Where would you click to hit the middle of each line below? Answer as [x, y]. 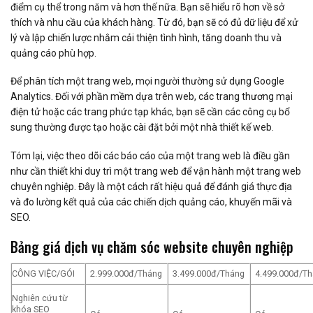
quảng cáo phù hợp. [53, 53]
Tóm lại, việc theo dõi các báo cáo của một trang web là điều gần [150, 155]
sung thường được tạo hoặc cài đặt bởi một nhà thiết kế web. [142, 128]
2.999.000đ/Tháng [126, 273]
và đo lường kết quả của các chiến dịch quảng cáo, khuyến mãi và [151, 202]
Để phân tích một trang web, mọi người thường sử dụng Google [147, 81]
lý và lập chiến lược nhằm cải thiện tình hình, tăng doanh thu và [146, 38]
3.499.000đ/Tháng [209, 273]
